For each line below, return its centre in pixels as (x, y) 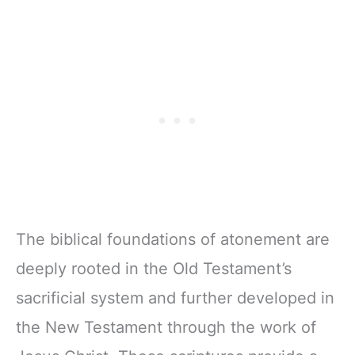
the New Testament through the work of (166, 327)
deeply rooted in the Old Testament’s (154, 268)
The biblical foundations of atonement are (173, 239)
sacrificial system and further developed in (175, 298)
